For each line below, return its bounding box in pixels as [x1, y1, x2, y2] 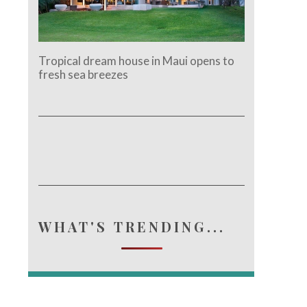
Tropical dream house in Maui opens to [38, 53, 235, 68]
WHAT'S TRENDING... [38, 217, 226, 236]
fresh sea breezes [38, 66, 129, 82]
